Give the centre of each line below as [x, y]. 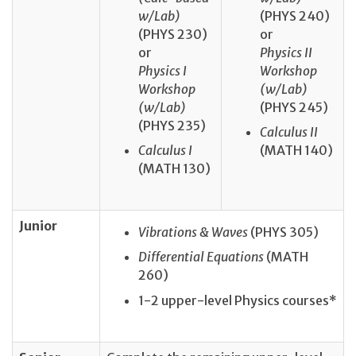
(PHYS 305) [284, 232]
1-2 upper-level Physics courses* [238, 300]
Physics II [286, 52]
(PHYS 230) [173, 34]
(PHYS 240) [295, 15]
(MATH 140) [296, 150]
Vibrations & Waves [194, 232]
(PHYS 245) [294, 107]
